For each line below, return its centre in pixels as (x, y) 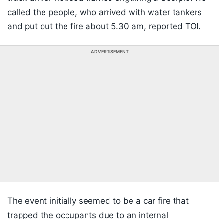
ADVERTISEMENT (109, 52)
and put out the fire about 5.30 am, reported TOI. (104, 27)
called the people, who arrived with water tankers (105, 12)
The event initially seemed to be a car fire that (98, 201)
